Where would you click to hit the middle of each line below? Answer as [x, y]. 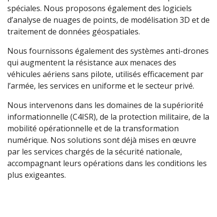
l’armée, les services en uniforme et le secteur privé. [101, 86]
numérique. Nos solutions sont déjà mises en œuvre [102, 140]
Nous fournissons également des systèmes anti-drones [108, 51]
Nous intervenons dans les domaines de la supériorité [105, 105]
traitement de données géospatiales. [74, 32]
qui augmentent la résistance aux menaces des [92, 63]
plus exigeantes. [37, 175]
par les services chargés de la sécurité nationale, [95, 152]
